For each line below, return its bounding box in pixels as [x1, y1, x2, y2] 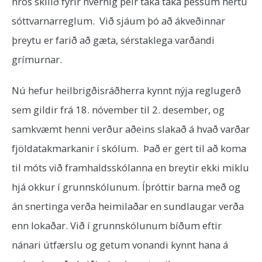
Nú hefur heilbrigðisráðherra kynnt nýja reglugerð [12, 84, 241, 97]
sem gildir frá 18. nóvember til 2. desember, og [12, 103, 225, 116]
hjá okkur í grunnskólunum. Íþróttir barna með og [12, 180, 240, 194]
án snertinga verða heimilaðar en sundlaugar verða [12, 199, 244, 213]
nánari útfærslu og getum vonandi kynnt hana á [12, 238, 228, 251]
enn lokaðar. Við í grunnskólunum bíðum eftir [12, 219, 222, 232]
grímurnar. [12, 53, 62, 66]
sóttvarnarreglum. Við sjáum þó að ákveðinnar [12, 14, 225, 27]
